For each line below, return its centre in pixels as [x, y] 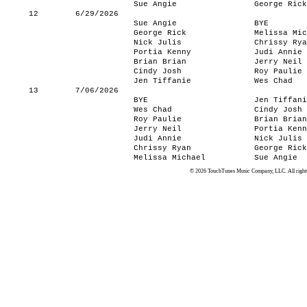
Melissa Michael [169, 158]
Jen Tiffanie [162, 81]
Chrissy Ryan [162, 148]
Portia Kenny [162, 52]
